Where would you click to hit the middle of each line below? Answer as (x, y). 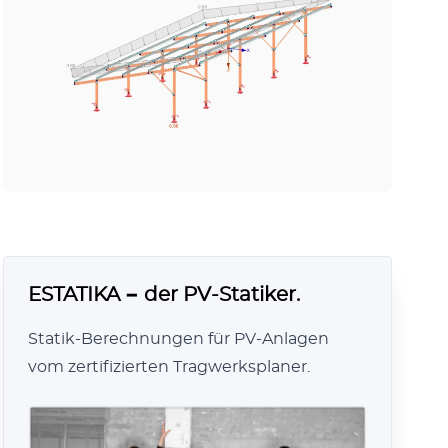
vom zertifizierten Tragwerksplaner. (168, 367)
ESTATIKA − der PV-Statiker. (163, 295)
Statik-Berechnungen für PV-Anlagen (178, 339)
